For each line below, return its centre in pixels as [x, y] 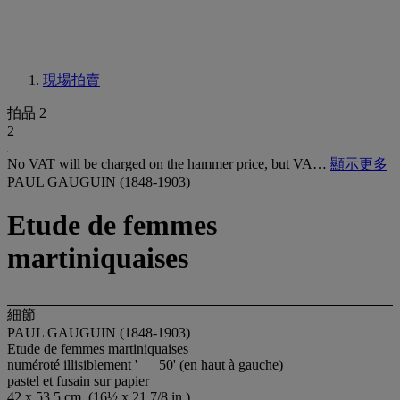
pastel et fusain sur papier [78, 380]
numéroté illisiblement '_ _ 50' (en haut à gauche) [145, 364]
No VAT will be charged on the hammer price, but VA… [169, 164]
